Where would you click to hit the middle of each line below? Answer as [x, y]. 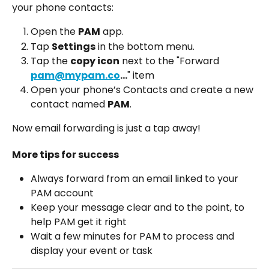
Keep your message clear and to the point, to [139, 207]
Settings [74, 46]
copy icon [95, 61]
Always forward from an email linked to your [136, 178]
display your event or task [92, 250]
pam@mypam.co [75, 76]
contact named [69, 104]
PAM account [62, 193]
